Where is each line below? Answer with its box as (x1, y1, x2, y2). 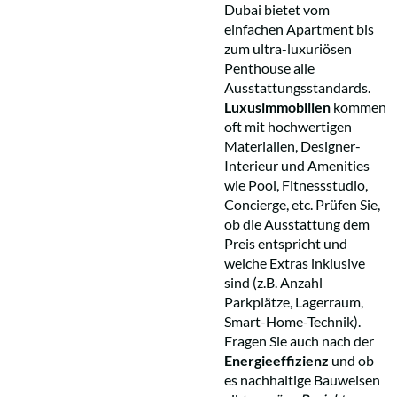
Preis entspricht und (224, 234, 347, 252)
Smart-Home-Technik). (224, 312, 362, 330)
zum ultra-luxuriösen (224, 39, 352, 57)
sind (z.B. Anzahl (224, 273, 323, 291)
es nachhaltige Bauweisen (224, 370, 380, 388)
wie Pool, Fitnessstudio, (224, 175, 368, 193)
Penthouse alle (224, 58, 315, 76)
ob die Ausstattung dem (224, 214, 370, 232)
